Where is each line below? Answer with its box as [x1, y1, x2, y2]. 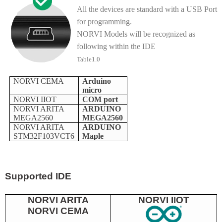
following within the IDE [77, 42, 156, 51]
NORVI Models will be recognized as [77, 30, 195, 39]
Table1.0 [77, 55, 102, 63]
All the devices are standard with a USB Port [77, 5, 217, 14]
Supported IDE [5, 171, 71, 182]
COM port [82, 95, 118, 104]
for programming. [77, 17, 132, 26]
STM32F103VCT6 [13, 131, 75, 140]
